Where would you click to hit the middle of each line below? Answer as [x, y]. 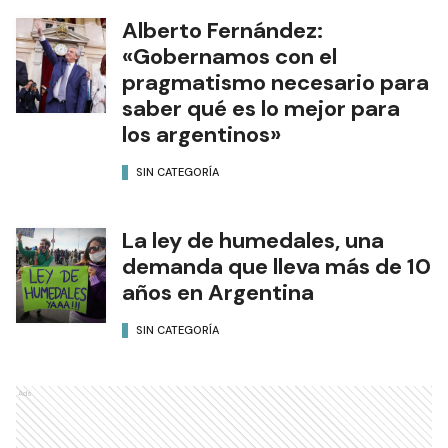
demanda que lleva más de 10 [276, 310]
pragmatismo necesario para [275, 126]
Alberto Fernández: [222, 74]
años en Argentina [218, 336]
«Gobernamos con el [229, 100]
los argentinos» [201, 178]
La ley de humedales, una [253, 284]
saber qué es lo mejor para [261, 152]
